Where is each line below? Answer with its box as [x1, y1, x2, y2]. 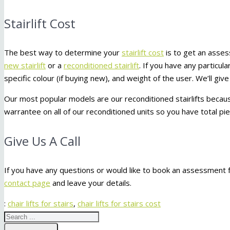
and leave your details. [50, 178, 131, 188]
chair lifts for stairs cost [78, 198, 161, 209]
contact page [4, 178, 50, 188]
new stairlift [4, 60, 46, 71]
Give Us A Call [4, 132, 81, 150]
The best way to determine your [4, 47, 122, 58]
